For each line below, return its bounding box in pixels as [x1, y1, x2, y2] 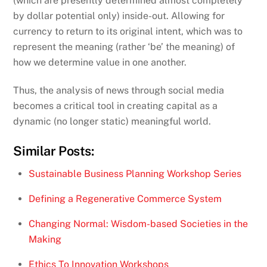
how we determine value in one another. [13, 57, 187, 69]
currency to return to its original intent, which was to [13, 26, 243, 38]
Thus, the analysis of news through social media [13, 85, 225, 97]
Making [29, 233, 61, 245]
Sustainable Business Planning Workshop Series [29, 167, 241, 179]
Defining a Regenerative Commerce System [29, 193, 222, 204]
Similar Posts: [13, 142, 94, 159]
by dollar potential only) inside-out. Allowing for [13, 10, 225, 22]
